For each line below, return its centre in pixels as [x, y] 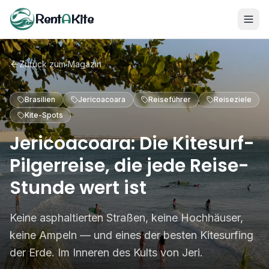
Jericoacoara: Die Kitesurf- [132, 144]
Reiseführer [170, 99]
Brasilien [40, 99]
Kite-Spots [44, 115]
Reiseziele [233, 99]
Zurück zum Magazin [60, 64]
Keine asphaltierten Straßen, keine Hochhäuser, [126, 218]
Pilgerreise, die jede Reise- [129, 166]
